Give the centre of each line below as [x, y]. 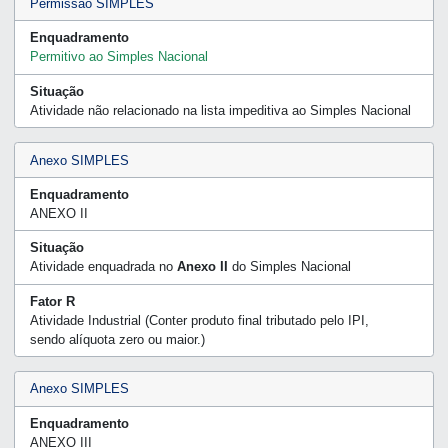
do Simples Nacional [289, 267]
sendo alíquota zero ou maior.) [117, 339]
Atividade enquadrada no [103, 267]
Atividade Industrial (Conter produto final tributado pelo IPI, [199, 320]
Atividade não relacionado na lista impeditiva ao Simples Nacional [220, 110]
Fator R [52, 301]
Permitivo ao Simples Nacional [118, 57]
